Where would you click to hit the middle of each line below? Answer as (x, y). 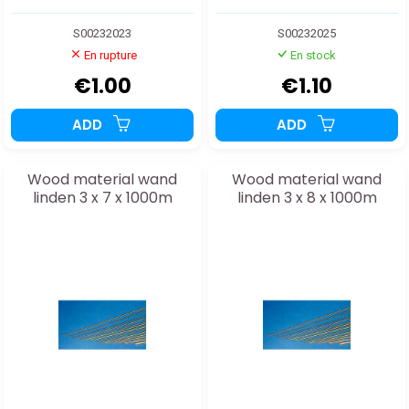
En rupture (110, 56)
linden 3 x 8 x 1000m (307, 198)
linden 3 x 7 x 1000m (102, 198)
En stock (313, 56)
